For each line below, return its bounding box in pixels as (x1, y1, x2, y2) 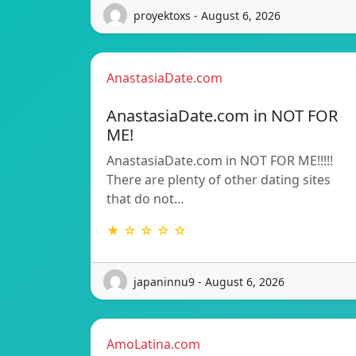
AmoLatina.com (106, 335, 200, 354)
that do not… (106, 190, 184, 208)
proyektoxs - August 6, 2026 (133, 7, 281, 23)
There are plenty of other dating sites (106, 171, 331, 189)
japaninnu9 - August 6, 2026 (133, 273, 284, 289)
